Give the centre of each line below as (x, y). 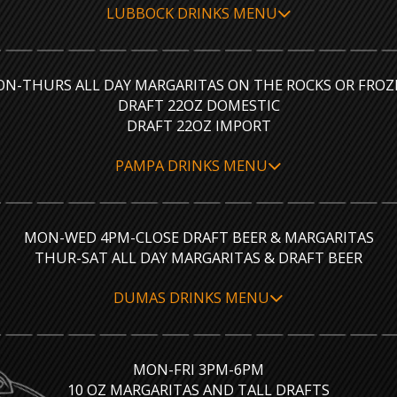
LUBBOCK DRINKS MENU (191, 13)
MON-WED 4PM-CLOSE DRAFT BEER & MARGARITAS (198, 237)
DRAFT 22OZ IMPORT (198, 125)
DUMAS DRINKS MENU (191, 297)
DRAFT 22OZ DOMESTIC (198, 105)
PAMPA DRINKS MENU (191, 165)
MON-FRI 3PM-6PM (198, 369)
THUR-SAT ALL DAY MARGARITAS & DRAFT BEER (198, 257)
